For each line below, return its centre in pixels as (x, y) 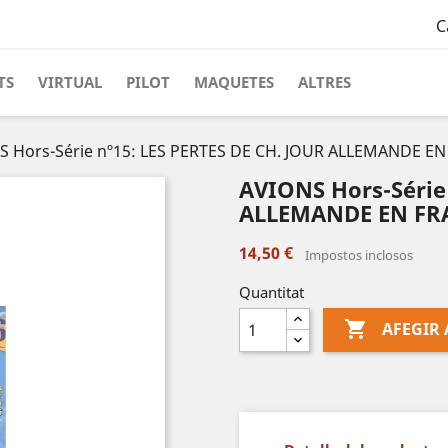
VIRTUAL (70, 82)
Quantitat (271, 292)
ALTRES (324, 82)
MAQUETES (234, 82)
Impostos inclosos (359, 255)
